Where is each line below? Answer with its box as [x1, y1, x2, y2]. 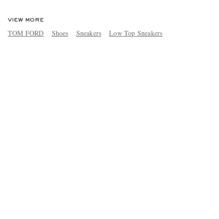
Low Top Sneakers [109, 28, 163, 38]
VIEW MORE [7, 17, 44, 22]
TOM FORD [7, 28, 44, 38]
